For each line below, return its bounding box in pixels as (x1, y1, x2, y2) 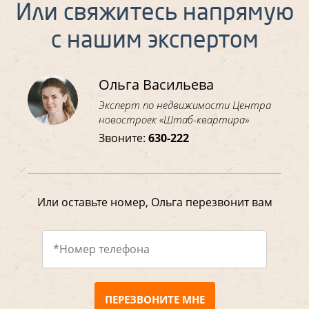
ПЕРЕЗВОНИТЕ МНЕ (104, 292, 205, 306)
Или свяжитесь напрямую (15, 2, 294, 26)
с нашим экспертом (50, 30, 259, 54)
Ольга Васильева (99, 74, 215, 94)
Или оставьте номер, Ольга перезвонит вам (37, 194, 272, 210)
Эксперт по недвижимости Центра (99, 97, 272, 112)
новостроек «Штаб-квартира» (99, 112, 250, 126)
